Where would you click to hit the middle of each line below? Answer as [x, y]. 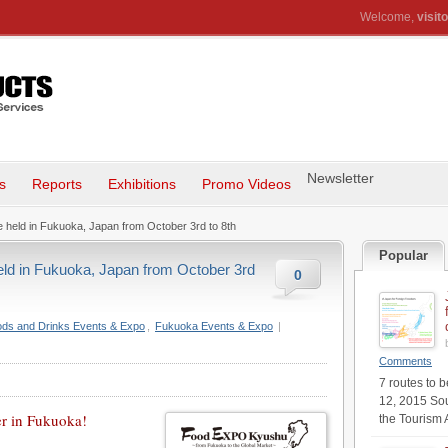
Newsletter [340, 178]
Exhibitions [142, 184]
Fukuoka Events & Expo [214, 326]
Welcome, [388, 17]
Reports [57, 184]
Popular [403, 255]
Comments [405, 361]
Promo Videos [246, 184]
